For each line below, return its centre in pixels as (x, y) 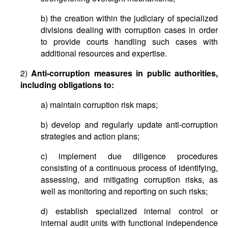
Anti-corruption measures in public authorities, (125, 73)
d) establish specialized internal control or (129, 211)
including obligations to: (67, 85)
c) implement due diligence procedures (129, 156)
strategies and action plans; (90, 136)
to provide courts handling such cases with (129, 41)
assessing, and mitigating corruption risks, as (129, 179)
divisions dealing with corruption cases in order (129, 30)
